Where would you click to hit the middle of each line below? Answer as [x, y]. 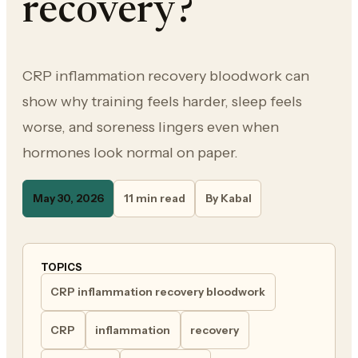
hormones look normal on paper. [130, 152]
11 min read [154, 199]
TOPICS [61, 267]
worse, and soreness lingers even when [151, 127]
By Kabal [228, 199]
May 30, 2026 [68, 199]
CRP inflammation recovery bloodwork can [166, 76]
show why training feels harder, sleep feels [162, 101]
